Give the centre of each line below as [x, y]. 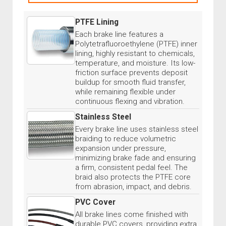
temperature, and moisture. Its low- [135, 63]
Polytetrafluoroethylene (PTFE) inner [136, 44]
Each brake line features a [119, 35]
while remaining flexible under [125, 92]
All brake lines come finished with [132, 215]
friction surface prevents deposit [131, 73]
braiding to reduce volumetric [126, 139]
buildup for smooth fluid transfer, [130, 82]
